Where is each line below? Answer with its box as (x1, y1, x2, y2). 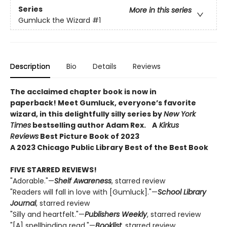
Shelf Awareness (54, 176, 111, 186)
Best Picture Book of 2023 (39, 131, 141, 142)
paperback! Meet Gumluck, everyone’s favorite (10, 98, 196, 108)
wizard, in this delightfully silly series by (10, 109, 164, 120)
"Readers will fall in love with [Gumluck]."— (10, 187, 158, 198)
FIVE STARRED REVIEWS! (10, 165, 98, 175)
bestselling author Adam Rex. (31, 120, 146, 131)
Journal (10, 198, 36, 209)
